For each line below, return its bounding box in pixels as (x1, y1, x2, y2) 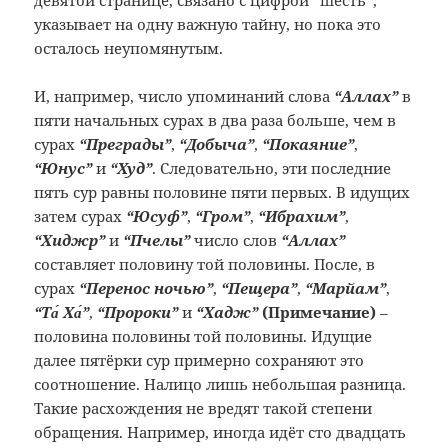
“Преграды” (79, 134, 172, 155)
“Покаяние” (262, 134, 355, 155)
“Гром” (195, 206, 251, 227)
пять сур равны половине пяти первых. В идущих (34, 182, 411, 203)
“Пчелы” (123, 230, 191, 251)
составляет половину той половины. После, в (34, 254, 376, 275)
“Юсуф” (126, 206, 188, 227)
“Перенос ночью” (79, 278, 214, 299)
